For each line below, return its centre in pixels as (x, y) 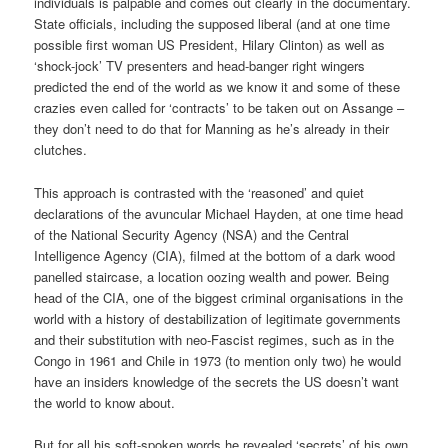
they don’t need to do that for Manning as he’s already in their (212, 129)
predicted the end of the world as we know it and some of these (217, 87)
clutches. (61, 150)
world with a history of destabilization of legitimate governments (218, 318)
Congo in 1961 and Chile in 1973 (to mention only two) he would (218, 360)
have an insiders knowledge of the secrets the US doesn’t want (217, 381)
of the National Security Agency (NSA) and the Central (192, 234)
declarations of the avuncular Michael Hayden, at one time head (219, 213)
